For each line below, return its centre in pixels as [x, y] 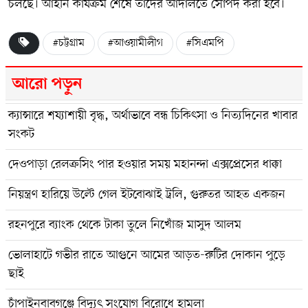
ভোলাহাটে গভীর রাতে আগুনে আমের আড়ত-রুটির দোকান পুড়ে [147, 255]
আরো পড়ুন [47, 84]
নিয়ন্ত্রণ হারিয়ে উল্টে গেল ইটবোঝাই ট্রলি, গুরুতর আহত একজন [147, 194]
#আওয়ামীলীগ [135, 43]
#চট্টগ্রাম [69, 43]
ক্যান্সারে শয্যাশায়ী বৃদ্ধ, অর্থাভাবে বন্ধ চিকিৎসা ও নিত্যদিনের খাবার [153, 115]
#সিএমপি [205, 43]
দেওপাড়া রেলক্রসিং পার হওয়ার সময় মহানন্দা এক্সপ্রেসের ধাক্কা [145, 164]
